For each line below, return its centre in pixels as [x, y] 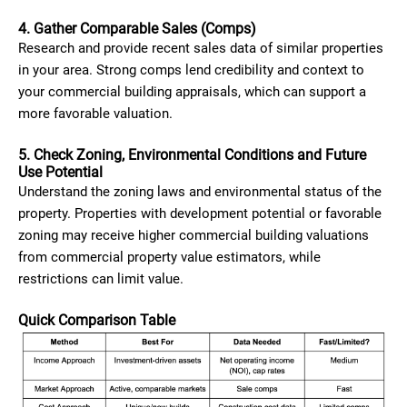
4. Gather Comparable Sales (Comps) [137, 29]
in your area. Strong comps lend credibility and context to [191, 70]
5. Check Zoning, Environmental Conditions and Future [192, 155]
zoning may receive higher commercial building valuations [194, 235]
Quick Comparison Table [97, 320]
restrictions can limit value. [103, 279]
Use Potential [60, 172]
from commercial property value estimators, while [169, 257]
